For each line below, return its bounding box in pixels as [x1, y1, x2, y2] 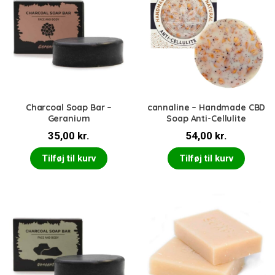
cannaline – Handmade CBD [147, 102, 266, 114]
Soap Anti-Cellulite [166, 113, 246, 125]
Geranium [47, 113, 90, 125]
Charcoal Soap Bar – [25, 102, 112, 114]
